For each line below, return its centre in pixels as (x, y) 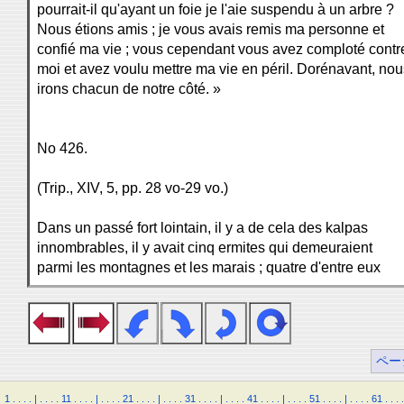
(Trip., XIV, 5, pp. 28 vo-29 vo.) (133, 188)
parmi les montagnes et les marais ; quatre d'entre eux (209, 267)
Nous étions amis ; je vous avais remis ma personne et (211, 29)
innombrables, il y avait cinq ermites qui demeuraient (205, 248)
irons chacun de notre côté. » (129, 89)
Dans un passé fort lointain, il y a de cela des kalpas (202, 228)
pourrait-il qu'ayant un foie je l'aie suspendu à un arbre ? (216, 9)
